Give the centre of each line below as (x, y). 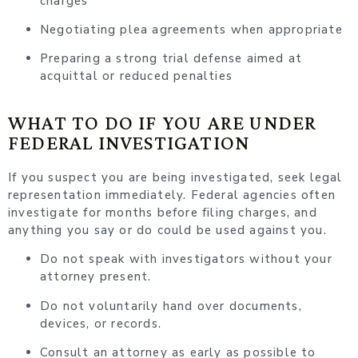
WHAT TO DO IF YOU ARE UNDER (163, 122)
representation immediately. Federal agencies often (172, 195)
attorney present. (96, 277)
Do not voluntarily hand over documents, (171, 306)
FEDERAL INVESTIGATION (129, 142)
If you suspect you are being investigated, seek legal (175, 177)
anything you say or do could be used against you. (167, 230)
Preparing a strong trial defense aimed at (171, 59)
